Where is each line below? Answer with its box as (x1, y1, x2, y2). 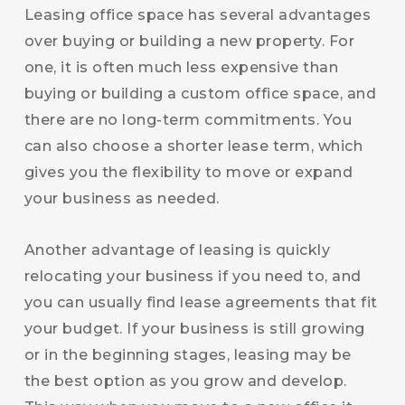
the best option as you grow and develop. (24, 372, 347, 390)
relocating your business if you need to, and (24, 268, 362, 285)
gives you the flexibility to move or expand (24, 164, 353, 181)
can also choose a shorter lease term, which (24, 137, 363, 155)
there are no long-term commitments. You (24, 111, 353, 128)
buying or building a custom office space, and (24, 85, 377, 102)
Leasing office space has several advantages (24, 6, 372, 24)
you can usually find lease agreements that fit (24, 294, 378, 311)
